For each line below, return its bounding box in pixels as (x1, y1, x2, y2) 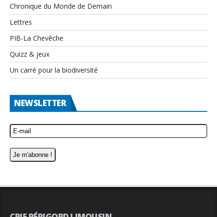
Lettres (10, 17, 32, 27)
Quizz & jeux (10, 49, 49, 59)
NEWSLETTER (14, 97, 66, 108)
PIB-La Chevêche (10, 33, 63, 43)
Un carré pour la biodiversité (10, 65, 98, 75)
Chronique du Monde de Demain (10, 1, 112, 11)
